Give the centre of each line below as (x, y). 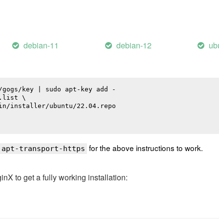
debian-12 (134, 45)
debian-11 (41, 45)
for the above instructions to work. (145, 148)
